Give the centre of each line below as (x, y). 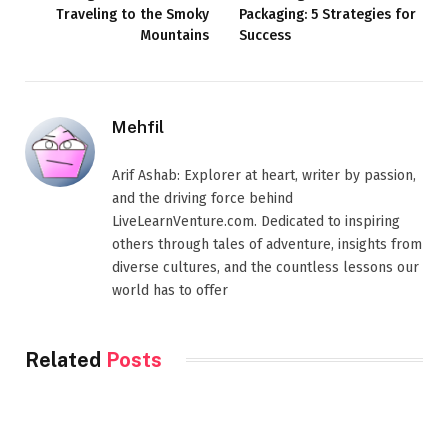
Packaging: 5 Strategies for (327, 14)
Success (265, 35)
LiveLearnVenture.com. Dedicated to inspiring (256, 221)
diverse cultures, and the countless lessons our (265, 267)
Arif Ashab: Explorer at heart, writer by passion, (264, 175)
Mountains (174, 35)
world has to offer (170, 290)
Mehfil (138, 126)
